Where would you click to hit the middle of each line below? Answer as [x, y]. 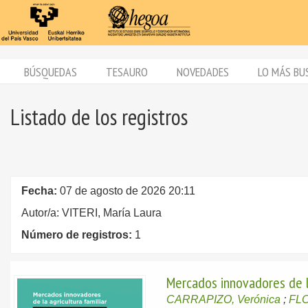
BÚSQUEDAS [51, 72]
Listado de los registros [99, 117]
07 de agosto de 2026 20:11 [128, 191]
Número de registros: [78, 235]
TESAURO [127, 72]
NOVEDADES [203, 72]
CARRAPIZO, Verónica [224, 299]
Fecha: [41, 191]
